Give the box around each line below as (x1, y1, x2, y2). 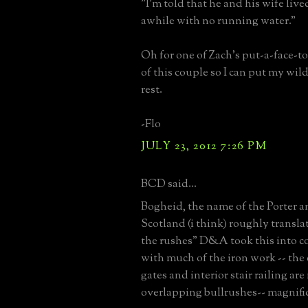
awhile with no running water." (141, 12, 296, 30)
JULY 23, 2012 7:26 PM (141, 137, 267, 155)
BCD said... (141, 175, 197, 192)
